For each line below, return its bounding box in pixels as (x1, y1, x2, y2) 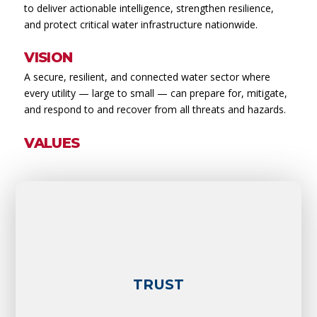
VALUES (24, 134, 80, 151)
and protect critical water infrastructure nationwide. (24, 17, 258, 31)
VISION (24, 49, 73, 67)
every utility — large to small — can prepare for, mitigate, (24, 86, 288, 100)
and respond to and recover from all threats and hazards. (24, 103, 287, 117)
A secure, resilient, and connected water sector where (24, 70, 271, 84)
